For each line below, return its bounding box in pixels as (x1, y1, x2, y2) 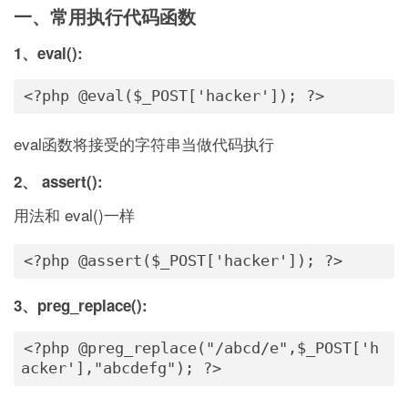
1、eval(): (14, 42, 83, 64)
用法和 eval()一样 (14, 203, 135, 226)
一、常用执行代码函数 (14, 3, 196, 29)
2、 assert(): (14, 170, 103, 192)
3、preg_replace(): (14, 294, 148, 316)
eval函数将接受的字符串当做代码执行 (14, 132, 274, 155)
